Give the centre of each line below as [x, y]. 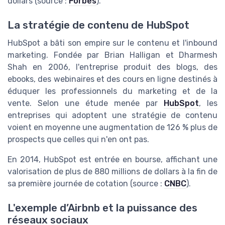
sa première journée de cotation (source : [86, 184]
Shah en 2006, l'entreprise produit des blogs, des [113, 67]
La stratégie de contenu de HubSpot [98, 25]
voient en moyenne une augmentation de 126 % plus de [113, 128]
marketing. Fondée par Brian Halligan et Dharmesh [113, 55]
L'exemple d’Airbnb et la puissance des [102, 208]
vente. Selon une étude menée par [86, 103]
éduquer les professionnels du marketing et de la [113, 91]
